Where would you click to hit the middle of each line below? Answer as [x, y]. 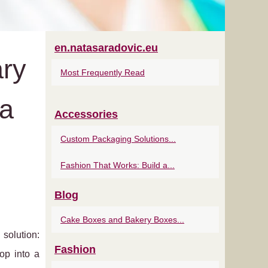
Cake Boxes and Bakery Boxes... [122, 220]
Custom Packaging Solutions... [118, 139]
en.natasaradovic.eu [106, 48]
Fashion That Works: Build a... [118, 165]
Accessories [86, 114]
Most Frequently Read [103, 72]
